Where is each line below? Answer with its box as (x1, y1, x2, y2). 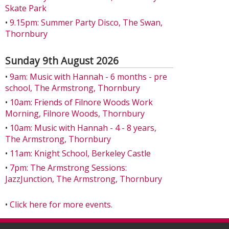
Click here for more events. (10, 199, 112, 210)
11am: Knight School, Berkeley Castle (10, 148, 151, 159)
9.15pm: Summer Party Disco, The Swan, (10, 17, 163, 28)
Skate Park (5, 3, 47, 14)
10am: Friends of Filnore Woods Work (10, 97, 153, 108)
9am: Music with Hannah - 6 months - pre (10, 71, 167, 82)
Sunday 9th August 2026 (5, 54, 119, 67)
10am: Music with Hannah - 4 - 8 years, (10, 122, 156, 133)
